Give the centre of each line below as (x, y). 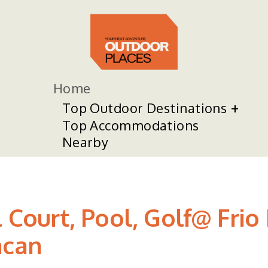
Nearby (85, 142)
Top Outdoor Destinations (144, 108)
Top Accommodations (130, 125)
